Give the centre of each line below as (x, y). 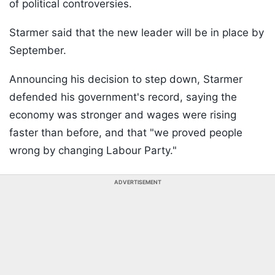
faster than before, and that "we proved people (126, 133)
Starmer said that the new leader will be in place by (137, 33)
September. (38, 51)
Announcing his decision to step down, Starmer (126, 79)
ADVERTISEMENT (137, 182)
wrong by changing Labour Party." (93, 151)
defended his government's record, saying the (123, 97)
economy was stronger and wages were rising (123, 115)
